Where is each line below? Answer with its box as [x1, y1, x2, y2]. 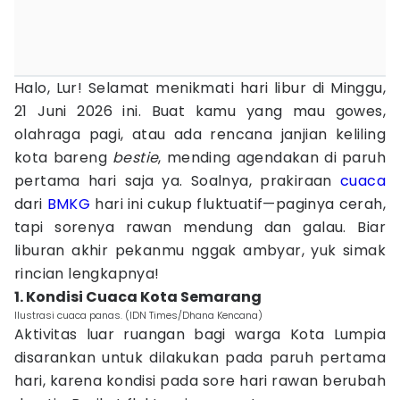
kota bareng [14, 147, 112, 168]
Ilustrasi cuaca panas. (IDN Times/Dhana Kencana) [14, 308, 262, 322]
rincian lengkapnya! [14, 263, 160, 284]
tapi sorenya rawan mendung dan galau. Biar [14, 217, 386, 237]
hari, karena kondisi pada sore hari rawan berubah [14, 371, 386, 391]
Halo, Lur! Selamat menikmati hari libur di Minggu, [14, 78, 386, 98]
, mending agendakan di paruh [158, 147, 386, 168]
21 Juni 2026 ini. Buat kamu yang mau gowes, [14, 101, 386, 121]
